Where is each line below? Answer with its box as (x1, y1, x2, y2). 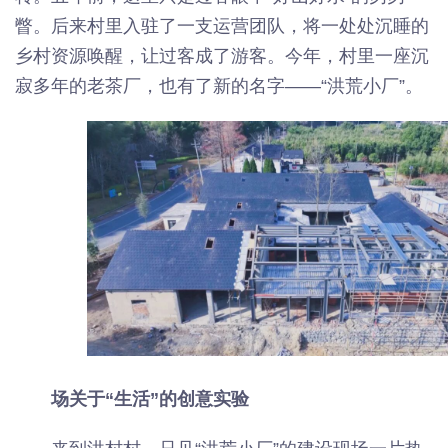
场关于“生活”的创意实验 (51, 389, 249, 410)
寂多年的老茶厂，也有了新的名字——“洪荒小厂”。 (15, 76, 423, 96)
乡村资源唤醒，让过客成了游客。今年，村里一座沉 (15, 46, 429, 66)
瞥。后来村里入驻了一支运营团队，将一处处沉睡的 (15, 16, 429, 36)
